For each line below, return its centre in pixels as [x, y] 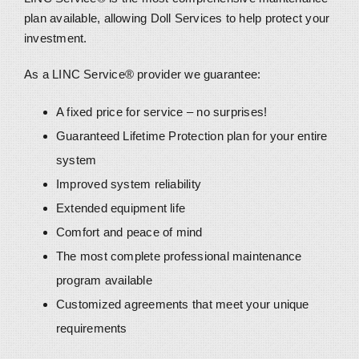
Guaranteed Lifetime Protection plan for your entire [192, 136]
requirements [91, 329]
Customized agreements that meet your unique [182, 305]
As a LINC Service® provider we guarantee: [142, 75]
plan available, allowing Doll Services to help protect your [177, 18]
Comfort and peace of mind [129, 232]
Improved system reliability [129, 184]
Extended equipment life [121, 208]
